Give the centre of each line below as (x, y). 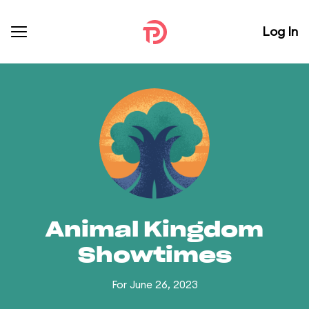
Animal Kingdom (154, 230)
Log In (280, 31)
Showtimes (154, 256)
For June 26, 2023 (154, 285)
